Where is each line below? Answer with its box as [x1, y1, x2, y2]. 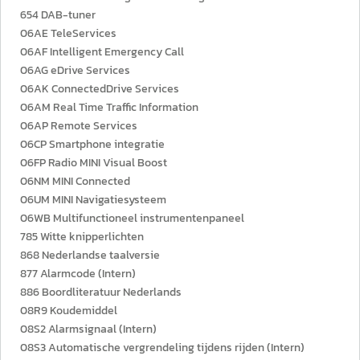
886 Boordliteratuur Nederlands [20, 284, 182, 301]
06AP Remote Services [20, 117, 137, 134]
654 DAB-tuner [20, 6, 96, 23]
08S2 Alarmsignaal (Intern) [20, 321, 157, 337]
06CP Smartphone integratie [20, 136, 165, 153]
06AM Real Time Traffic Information [20, 99, 198, 116]
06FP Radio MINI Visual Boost [20, 154, 167, 171]
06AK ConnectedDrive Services [20, 80, 179, 97]
